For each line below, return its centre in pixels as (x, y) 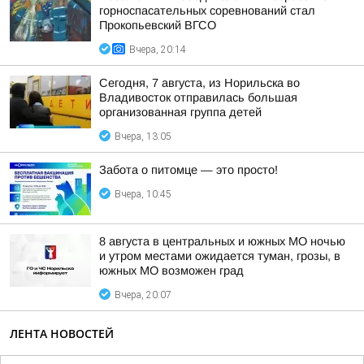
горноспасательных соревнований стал (207, 11)
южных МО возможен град (171, 271)
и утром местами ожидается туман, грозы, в (220, 256)
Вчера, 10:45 (143, 194)
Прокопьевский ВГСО (158, 25)
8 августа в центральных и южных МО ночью (222, 241)
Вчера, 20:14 (158, 50)
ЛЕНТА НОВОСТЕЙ (62, 334)
